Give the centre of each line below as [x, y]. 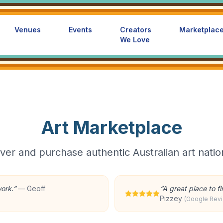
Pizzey [171, 198]
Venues [28, 30]
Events [80, 30]
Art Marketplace [111, 127]
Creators [136, 30]
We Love [135, 40]
